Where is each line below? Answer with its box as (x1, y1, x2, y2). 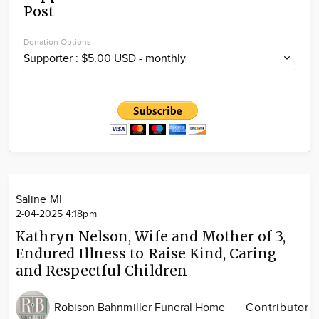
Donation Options (23, 37, 91, 47)
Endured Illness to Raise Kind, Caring (16, 245, 277, 262)
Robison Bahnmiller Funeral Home (54, 300, 226, 315)
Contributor (246, 300, 309, 315)
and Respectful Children (16, 262, 187, 279)
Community (126, 4, 184, 18)
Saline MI (16, 193, 62, 206)
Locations (131, 27, 179, 41)
